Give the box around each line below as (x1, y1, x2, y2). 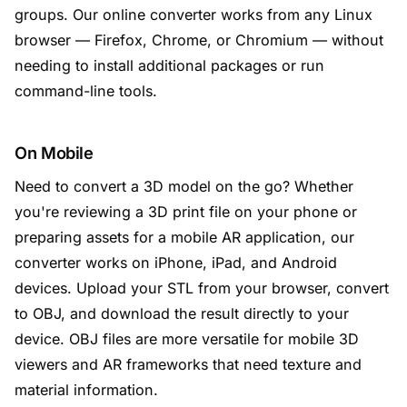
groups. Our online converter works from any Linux (15, 5, 372, 24)
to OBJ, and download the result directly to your (15, 304, 349, 323)
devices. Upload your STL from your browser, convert (15, 279, 389, 297)
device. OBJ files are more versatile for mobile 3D (15, 330, 359, 348)
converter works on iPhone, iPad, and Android (15, 253, 337, 272)
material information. (15, 381, 158, 399)
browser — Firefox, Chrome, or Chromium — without (15, 31, 383, 49)
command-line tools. (15, 82, 157, 100)
